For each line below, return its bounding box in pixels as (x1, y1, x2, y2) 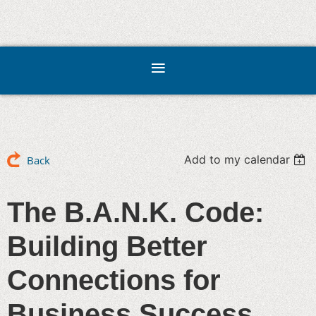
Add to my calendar (184, 152, 291, 166)
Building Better (7, 231, 207, 262)
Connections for (7, 265, 221, 296)
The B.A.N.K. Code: (7, 197, 264, 228)
